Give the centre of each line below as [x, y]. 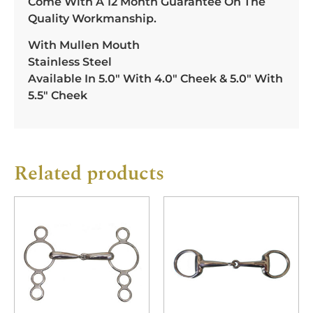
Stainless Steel [70, 62]
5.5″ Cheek [58, 96]
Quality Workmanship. [92, 18]
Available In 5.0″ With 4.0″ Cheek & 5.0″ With [155, 79]
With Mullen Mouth [84, 45]
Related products [89, 173]
